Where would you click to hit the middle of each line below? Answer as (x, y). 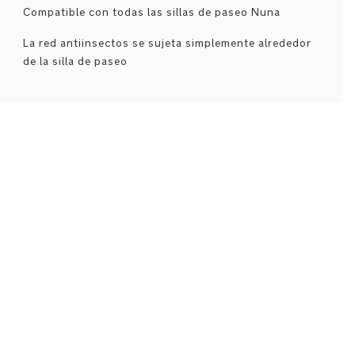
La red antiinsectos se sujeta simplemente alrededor (167, 43)
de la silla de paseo (75, 61)
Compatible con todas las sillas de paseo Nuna (151, 12)
